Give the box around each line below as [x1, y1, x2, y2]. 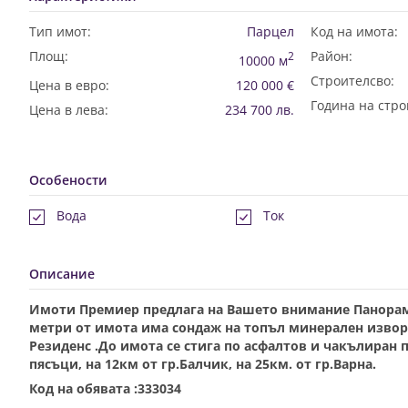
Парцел [246, 23, 294, 40]
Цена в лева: [29, 100, 108, 118]
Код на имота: [310, 23, 398, 40]
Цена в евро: [29, 76, 109, 94]
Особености [29, 170, 107, 189]
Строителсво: [310, 72, 394, 89]
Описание [29, 264, 95, 282]
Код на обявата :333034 [29, 379, 181, 397]
